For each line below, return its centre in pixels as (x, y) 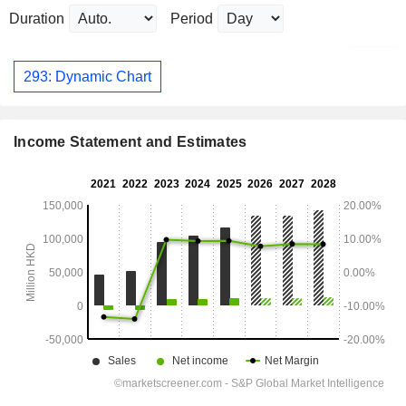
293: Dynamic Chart (87, 76)
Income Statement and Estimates (130, 142)
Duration (37, 19)
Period (192, 19)
